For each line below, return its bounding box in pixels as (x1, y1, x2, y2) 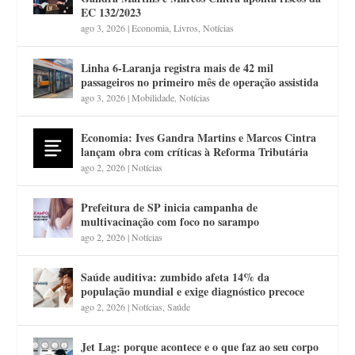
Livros (174, 21, 199, 34)
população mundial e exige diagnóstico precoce (81, 282, 305, 300)
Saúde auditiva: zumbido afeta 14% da (81, 268, 270, 285)
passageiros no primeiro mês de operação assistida (81, 73, 319, 90)
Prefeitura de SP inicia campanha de (81, 198, 258, 216)
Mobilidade (132, 90, 175, 104)
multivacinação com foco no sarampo (81, 212, 260, 230)
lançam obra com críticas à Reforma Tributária (81, 143, 309, 160)
